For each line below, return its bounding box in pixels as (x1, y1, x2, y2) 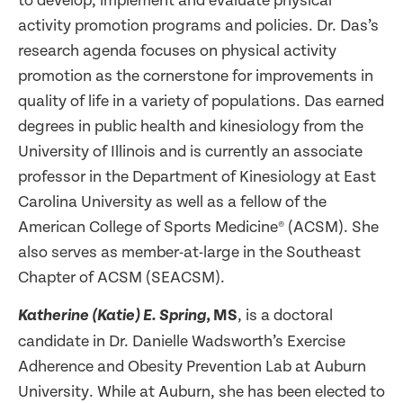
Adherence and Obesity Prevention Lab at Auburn (18, 357, 366, 377)
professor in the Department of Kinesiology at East (18, 167, 376, 187)
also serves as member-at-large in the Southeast (18, 243, 361, 263)
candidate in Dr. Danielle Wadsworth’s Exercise (18, 332, 345, 352)
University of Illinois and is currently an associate (18, 142, 363, 162)
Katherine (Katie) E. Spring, (18, 308, 213, 326)
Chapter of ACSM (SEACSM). (18, 268, 228, 288)
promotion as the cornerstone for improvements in (18, 67, 373, 86)
